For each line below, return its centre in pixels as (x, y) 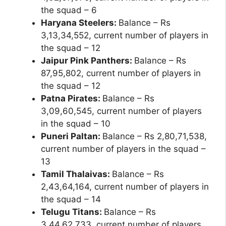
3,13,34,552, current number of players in (125, 36)
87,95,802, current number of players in (121, 73)
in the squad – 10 (76, 124)
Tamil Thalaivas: (76, 174)
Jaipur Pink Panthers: (88, 61)
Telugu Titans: (72, 212)
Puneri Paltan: (72, 136)
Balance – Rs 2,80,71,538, (155, 136)
